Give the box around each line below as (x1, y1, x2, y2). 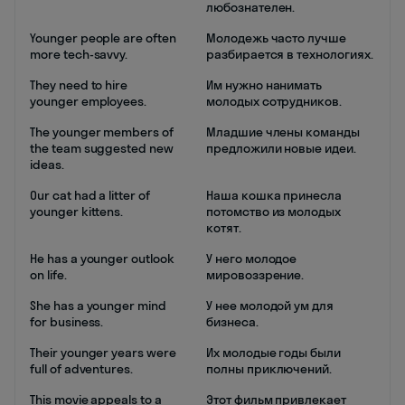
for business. (30, 314, 104, 330)
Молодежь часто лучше (206, 30, 346, 46)
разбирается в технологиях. (206, 46, 373, 62)
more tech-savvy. (30, 46, 128, 62)
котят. (206, 220, 241, 236)
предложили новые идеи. (206, 140, 356, 156)
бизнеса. (206, 314, 259, 330)
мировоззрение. (206, 267, 305, 283)
